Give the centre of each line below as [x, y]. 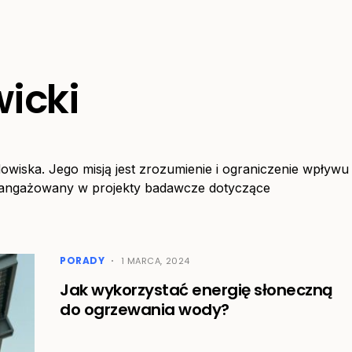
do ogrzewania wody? [145, 310]
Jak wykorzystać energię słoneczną [196, 290]
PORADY [82, 260]
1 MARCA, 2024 [155, 261]
